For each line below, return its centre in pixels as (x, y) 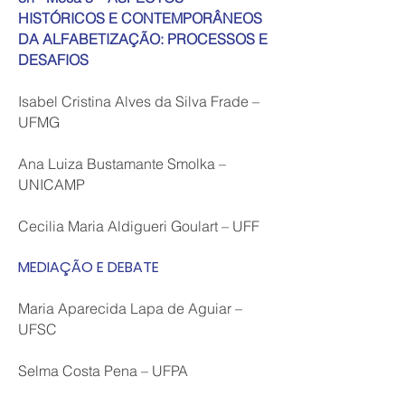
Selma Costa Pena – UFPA (103, 371)
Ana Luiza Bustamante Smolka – (122, 164)
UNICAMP (52, 184)
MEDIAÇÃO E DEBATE (89, 267)
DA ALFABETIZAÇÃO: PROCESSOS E (143, 39)
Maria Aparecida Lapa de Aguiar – (130, 308)
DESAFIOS (53, 60)
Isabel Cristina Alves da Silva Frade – (139, 101)
